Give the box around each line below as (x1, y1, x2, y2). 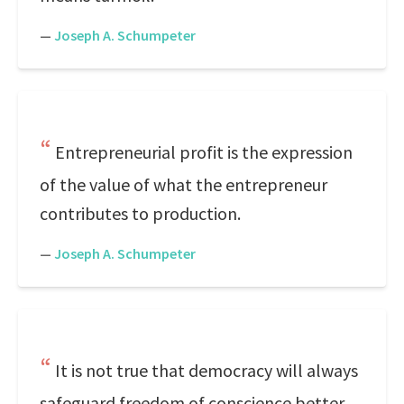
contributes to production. (40, 202, 241, 225)
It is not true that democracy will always (55, 359, 358, 381)
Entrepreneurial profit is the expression (55, 141, 353, 163)
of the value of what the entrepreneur (40, 173, 327, 196)
